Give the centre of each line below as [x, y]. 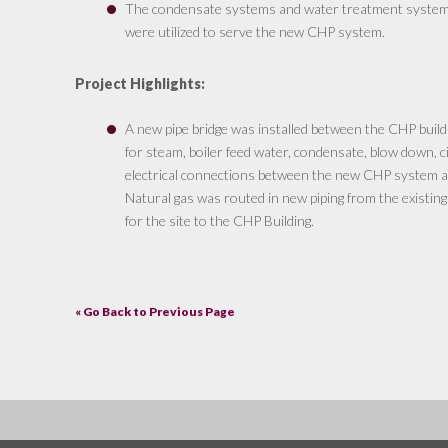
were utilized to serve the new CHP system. [254, 32]
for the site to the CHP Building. [219, 221]
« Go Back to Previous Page [154, 312]
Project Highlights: [139, 84]
